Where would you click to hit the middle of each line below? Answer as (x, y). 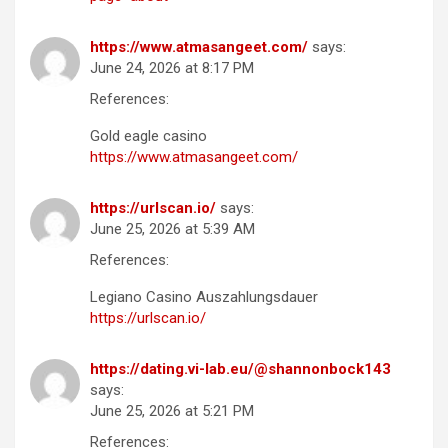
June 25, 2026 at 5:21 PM (172, 411)
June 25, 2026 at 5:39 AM (172, 229)
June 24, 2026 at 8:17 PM (172, 68)
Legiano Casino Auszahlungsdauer (204, 297)
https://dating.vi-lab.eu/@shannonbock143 (240, 369)
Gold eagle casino (148, 136)
